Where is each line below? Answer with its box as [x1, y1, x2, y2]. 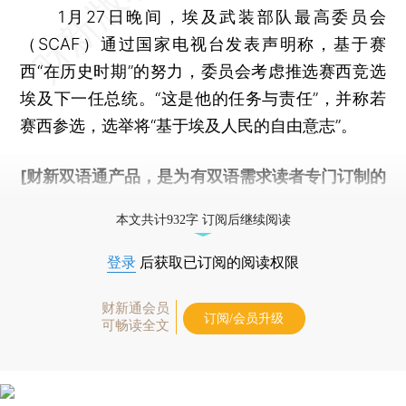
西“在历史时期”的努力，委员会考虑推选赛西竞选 [20, 61, 386, 81]
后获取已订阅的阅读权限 [136, 254, 299, 270]
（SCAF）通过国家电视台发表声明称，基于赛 [20, 34, 386, 53]
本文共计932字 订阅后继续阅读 [115, 212, 291, 227]
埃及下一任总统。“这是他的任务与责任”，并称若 [20, 88, 386, 108]
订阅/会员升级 [204, 311, 284, 325]
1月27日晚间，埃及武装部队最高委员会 [20, 6, 386, 26]
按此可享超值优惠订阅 [105, 193, 269, 213]
